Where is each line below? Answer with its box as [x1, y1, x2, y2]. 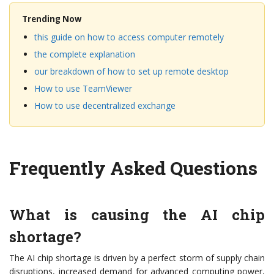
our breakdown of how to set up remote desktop [34, 65, 229, 78]
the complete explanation [34, 48, 135, 61]
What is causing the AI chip [9, 205, 265, 225]
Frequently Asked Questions [9, 156, 257, 180]
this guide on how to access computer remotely [34, 31, 224, 43]
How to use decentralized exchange [34, 100, 176, 112]
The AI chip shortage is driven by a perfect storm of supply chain [9, 252, 265, 264]
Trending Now [22, 13, 81, 25]
